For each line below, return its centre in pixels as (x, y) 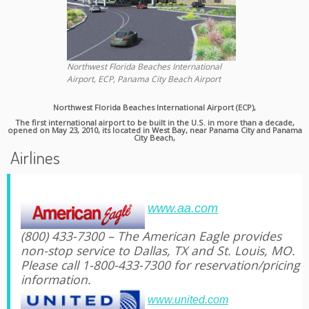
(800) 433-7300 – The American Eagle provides (151, 236)
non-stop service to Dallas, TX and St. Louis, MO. (158, 251)
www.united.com (188, 300)
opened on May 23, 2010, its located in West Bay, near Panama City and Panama (154, 130)
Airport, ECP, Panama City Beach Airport (143, 79)
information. (56, 280)
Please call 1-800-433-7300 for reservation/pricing (160, 265)
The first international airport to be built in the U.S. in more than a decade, (154, 123)
